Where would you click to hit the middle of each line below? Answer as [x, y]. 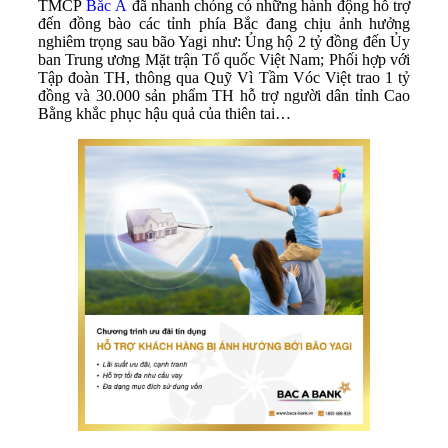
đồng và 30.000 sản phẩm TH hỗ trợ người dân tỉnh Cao [224, 96]
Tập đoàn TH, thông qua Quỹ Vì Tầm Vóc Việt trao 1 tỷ [224, 78]
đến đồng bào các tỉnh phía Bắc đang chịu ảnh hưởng [224, 24]
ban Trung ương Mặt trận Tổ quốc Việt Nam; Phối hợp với [224, 60]
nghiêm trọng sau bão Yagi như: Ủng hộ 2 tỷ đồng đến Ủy [224, 42]
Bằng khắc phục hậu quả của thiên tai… [164, 114]
